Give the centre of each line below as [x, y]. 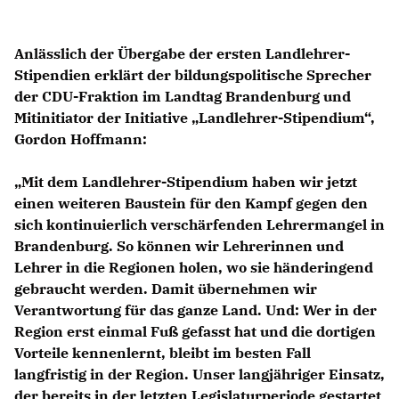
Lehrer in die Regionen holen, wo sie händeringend [194, 267]
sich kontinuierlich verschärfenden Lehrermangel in [199, 224]
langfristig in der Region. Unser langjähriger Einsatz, [199, 374]
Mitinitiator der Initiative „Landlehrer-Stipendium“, [195, 117]
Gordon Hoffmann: [81, 138]
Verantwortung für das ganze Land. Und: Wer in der [195, 309]
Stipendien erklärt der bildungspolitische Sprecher [193, 74]
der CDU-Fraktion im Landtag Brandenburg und [183, 96]
